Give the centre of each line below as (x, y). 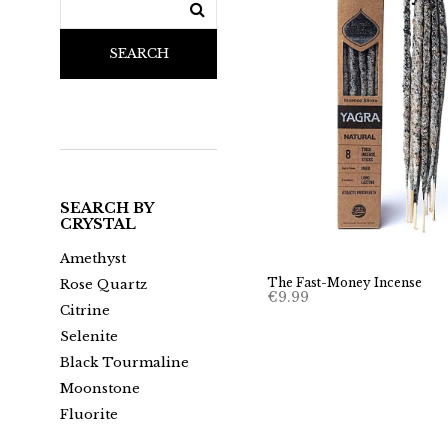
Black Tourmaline (124, 363)
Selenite (89, 337)
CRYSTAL (98, 224)
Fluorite (89, 415)
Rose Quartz (103, 285)
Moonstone (100, 389)
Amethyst (93, 259)
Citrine (85, 311)
